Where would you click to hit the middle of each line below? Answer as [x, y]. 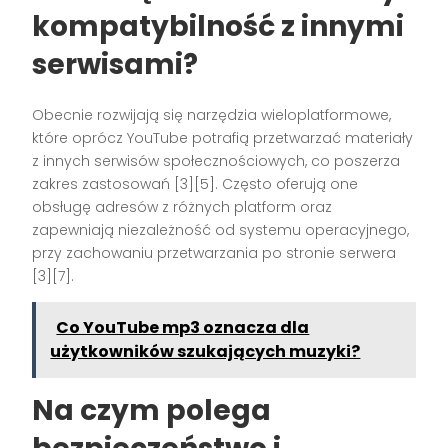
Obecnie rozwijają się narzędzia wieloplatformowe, [212, 115]
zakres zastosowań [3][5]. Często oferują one [195, 184]
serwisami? [115, 65]
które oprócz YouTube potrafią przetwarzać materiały [223, 138]
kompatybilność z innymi [218, 27]
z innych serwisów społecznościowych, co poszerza [216, 161]
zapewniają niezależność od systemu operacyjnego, [221, 230]
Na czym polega [152, 411]
